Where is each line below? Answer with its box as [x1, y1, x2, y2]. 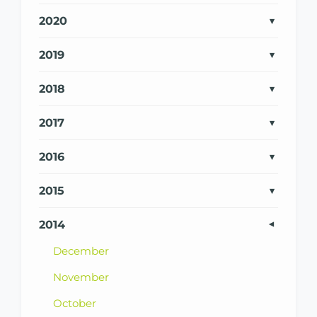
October [53, 296, 96, 310]
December [53, 243, 109, 258]
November [53, 270, 109, 284]
